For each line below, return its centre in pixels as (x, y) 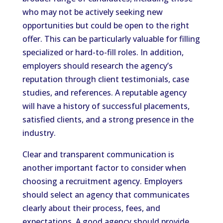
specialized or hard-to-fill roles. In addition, (103, 52)
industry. (39, 133)
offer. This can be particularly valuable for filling (111, 39)
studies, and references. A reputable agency (104, 93)
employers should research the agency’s (97, 66)
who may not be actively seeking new (92, 12)
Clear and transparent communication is (98, 154)
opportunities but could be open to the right (106, 25)
